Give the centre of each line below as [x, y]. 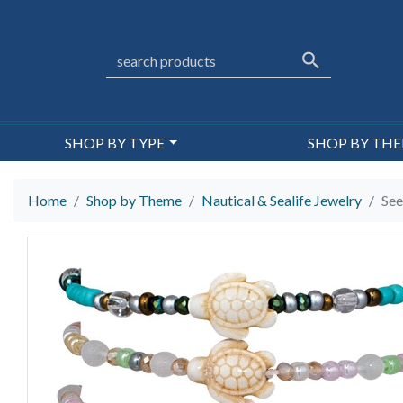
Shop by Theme [134, 201]
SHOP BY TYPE [115, 143]
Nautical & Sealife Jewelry [282, 201]
